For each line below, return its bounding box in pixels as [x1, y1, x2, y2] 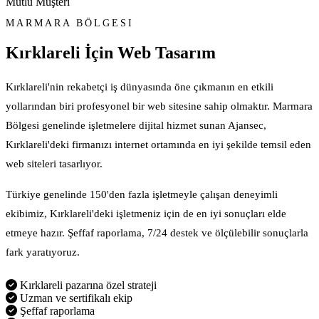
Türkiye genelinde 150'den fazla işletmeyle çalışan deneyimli [6, 188, 278, 201]
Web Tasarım [117, 43, 216, 63]
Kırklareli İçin [6, 43, 117, 63]
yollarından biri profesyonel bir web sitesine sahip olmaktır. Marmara [6, 100, 313, 113]
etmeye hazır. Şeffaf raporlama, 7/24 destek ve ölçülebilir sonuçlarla [6, 226, 308, 239]
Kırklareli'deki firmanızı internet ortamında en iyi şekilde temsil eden [6, 138, 311, 151]
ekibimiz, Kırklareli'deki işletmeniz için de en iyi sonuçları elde [6, 207, 286, 220]
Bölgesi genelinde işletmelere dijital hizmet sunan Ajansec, [6, 119, 266, 132]
